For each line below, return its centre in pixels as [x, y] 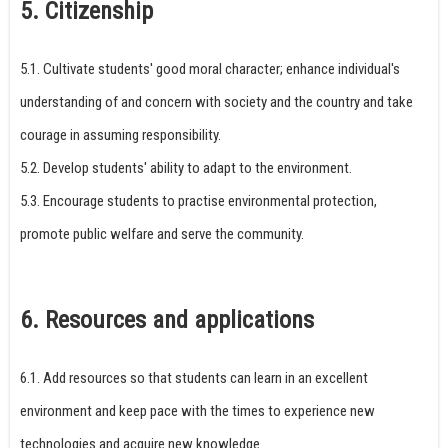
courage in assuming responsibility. [120, 135]
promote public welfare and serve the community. [162, 234]
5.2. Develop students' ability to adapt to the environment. [186, 168]
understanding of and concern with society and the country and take [216, 102]
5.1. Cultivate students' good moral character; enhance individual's [210, 69]
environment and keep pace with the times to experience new [197, 411]
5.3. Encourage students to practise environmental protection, [198, 201]
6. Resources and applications [167, 320]
